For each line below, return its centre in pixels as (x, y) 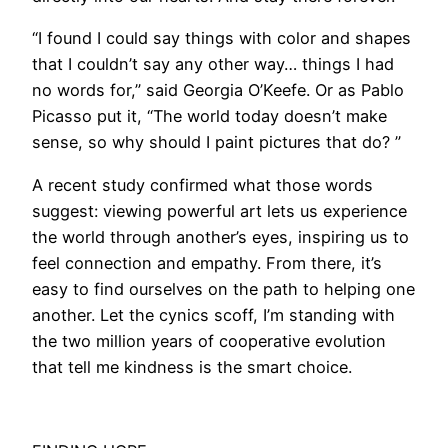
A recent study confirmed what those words (202, 184)
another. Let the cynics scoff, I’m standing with (213, 314)
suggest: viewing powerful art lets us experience (219, 210)
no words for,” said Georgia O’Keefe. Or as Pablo (218, 90)
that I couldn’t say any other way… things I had (213, 64)
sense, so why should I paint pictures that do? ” (216, 142)
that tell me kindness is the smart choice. (192, 366)
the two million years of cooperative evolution (209, 340)
